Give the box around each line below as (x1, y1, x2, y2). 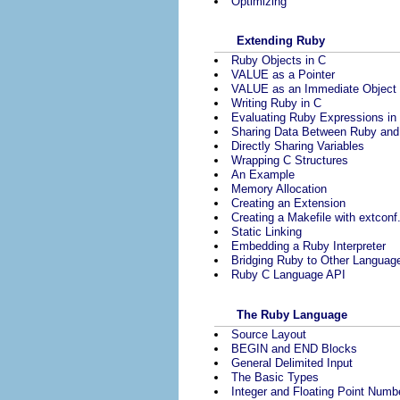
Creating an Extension (231, 196, 346, 211)
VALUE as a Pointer (231, 68, 335, 82)
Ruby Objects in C (231, 54, 326, 68)
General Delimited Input (231, 355, 353, 370)
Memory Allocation (231, 182, 327, 196)
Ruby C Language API (231, 268, 346, 282)
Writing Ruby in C (231, 96, 321, 111)
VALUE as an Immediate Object (231, 82, 396, 96)
